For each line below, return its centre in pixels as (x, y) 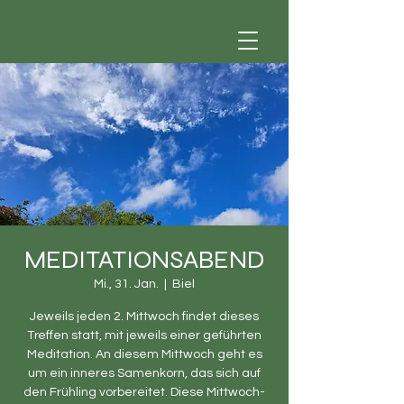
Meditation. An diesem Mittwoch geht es (144, 354)
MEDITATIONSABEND (144, 260)
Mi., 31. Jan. (126, 284)
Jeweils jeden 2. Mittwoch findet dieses (144, 317)
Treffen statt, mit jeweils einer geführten (144, 335)
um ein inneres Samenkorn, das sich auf (144, 373)
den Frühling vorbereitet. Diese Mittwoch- (144, 392)
